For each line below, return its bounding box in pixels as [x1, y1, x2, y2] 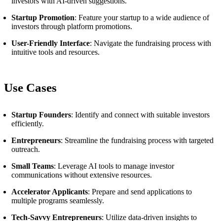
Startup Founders [11, 110, 71, 119]
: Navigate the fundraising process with [90, 39, 211, 47]
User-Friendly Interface [11, 39, 90, 47]
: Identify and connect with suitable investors [71, 110, 210, 119]
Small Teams [11, 162, 54, 170]
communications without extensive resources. [11, 171, 152, 179]
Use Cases [4, 81, 57, 94]
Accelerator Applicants [11, 187, 88, 196]
